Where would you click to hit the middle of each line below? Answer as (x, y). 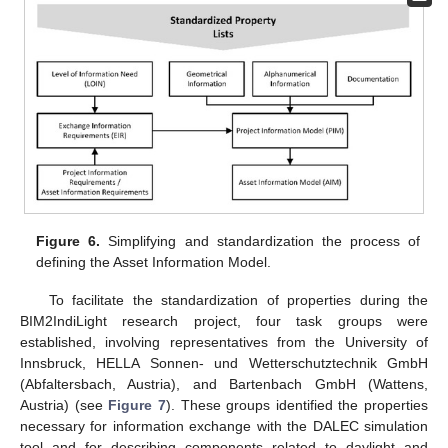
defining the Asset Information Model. (154, 262)
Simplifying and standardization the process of (260, 241)
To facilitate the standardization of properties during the (238, 300)
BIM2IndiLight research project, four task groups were (224, 321)
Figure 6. (68, 241)
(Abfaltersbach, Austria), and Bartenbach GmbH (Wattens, (224, 384)
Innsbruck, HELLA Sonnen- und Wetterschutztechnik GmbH (224, 363)
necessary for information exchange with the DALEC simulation (224, 426)
